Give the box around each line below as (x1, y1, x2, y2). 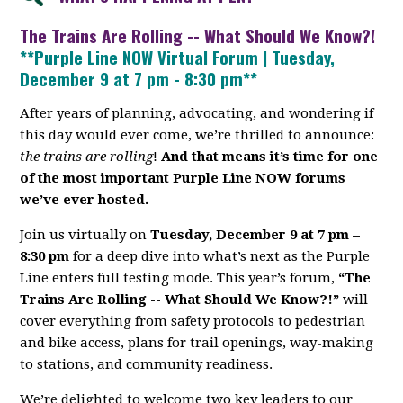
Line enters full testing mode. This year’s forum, (20, 270, 339, 287)
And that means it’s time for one (161, 148, 379, 166)
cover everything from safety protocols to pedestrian (20, 313, 366, 330)
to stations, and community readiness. (20, 356, 273, 373)
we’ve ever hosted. (20, 192, 149, 209)
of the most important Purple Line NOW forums (20, 170, 346, 187)
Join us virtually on (20, 227, 151, 244)
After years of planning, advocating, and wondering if (20, 105, 374, 122)
